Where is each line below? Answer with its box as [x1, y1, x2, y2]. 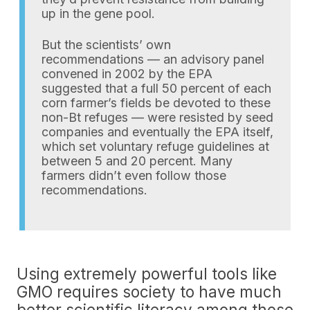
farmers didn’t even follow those [42, 168, 226, 183]
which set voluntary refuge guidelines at [42, 139, 269, 154]
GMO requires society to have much [17, 282, 282, 301]
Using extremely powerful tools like [17, 264, 277, 283]
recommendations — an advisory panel [42, 52, 264, 66]
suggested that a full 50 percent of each [42, 81, 271, 95]
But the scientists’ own [42, 37, 171, 52]
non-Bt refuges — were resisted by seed [42, 110, 273, 125]
